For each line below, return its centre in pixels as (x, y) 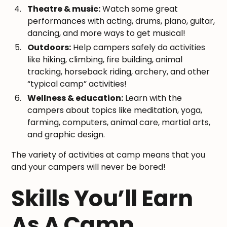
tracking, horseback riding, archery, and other (119, 72)
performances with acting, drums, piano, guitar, (121, 21)
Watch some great (139, 9)
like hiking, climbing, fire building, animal (105, 60)
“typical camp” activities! (77, 84)
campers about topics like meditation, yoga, (115, 110)
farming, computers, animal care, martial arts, (119, 123)
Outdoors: (49, 48)
